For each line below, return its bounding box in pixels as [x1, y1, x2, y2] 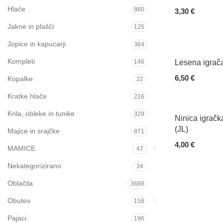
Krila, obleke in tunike [7, 110, 75, 117]
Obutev [7, 197, 30, 205]
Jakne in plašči [7, 22, 54, 30]
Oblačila [7, 179, 33, 187]
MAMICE [7, 144, 35, 152]
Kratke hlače [7, 92, 47, 100]
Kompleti [7, 57, 35, 65]
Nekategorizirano [7, 162, 61, 170]
